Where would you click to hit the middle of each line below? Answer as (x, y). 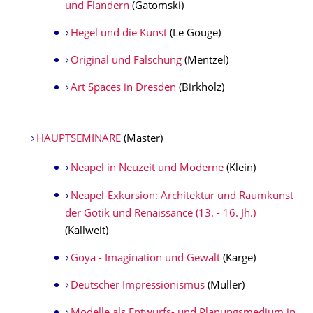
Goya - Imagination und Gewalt (145, 259)
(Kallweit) (87, 232)
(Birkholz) (201, 88)
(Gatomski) (158, 7)
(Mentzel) (206, 61)
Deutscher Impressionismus (137, 286)
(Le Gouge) (195, 34)
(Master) (141, 139)
